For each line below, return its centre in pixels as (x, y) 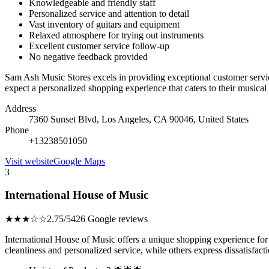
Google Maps (79, 161)
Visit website (29, 161)
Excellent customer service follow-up (99, 46)
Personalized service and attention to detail (109, 13)
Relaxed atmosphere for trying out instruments (116, 35)
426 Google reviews (109, 219)
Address (20, 108)
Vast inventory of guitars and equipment (104, 24)
